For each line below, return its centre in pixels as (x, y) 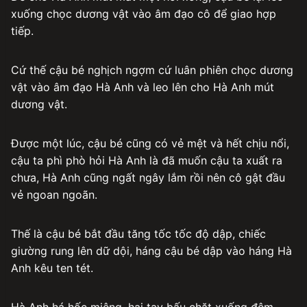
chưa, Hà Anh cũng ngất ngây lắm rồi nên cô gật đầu (148, 177)
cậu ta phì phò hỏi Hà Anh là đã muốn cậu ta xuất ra (147, 160)
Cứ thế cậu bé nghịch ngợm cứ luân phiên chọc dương (152, 70)
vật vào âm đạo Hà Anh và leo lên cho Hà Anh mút (143, 87)
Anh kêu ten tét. (52, 268)
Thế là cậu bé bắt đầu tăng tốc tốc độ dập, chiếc (138, 233)
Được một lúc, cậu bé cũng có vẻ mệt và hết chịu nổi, (150, 143)
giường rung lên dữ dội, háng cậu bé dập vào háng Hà (151, 250)
